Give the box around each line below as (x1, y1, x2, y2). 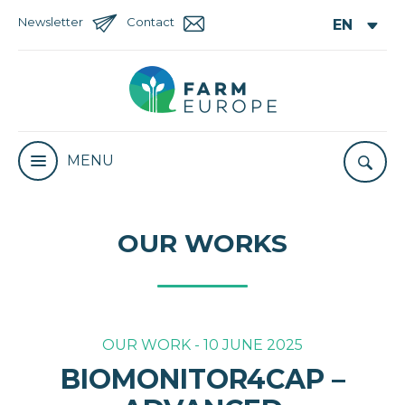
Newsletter (18, 14, 83, 29)
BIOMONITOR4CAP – (60, 363, 345, 397)
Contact (127, 14, 174, 29)
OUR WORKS (118, 228, 287, 259)
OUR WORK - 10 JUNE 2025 (102, 336, 303, 354)
